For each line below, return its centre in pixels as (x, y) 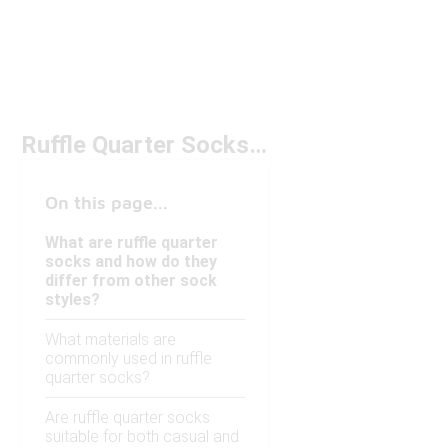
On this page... (106, 203)
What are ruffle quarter (131, 243)
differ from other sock (131, 281)
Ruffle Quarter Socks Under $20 (258, 145)
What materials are (110, 340)
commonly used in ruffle (128, 359)
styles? (72, 300)
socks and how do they (131, 262)
